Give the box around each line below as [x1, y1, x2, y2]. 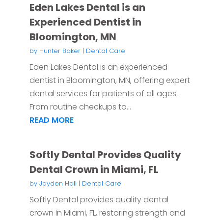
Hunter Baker [39, 46, 81, 56]
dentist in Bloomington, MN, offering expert [29, 75, 190, 86]
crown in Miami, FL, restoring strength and [29, 207, 185, 219]
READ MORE [29, 114, 74, 126]
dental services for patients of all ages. [29, 88, 178, 100]
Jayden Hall [39, 179, 77, 189]
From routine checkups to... [29, 101, 131, 113]
